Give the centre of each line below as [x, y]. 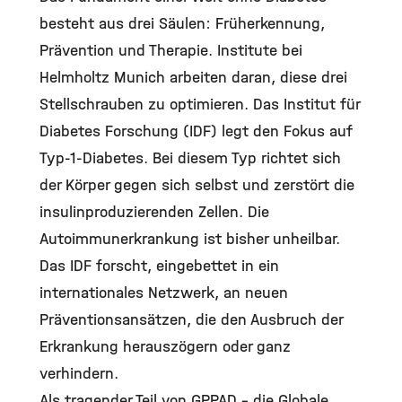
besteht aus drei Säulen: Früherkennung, [182, 24]
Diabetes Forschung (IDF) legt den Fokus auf [196, 131]
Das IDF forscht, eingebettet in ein [159, 266]
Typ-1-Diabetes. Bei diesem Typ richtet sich [190, 158]
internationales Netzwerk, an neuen [164, 293]
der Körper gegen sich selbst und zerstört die [197, 185]
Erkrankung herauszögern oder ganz [165, 347]
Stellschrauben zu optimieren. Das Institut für [200, 105]
